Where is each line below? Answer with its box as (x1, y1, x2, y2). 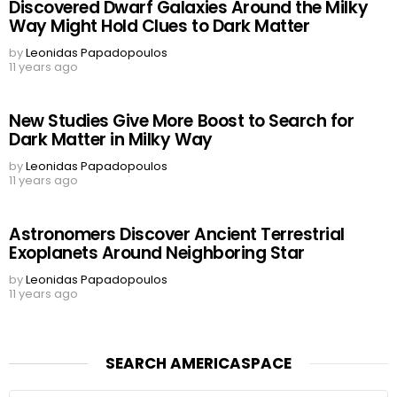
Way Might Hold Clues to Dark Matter (9, 14, 310, 39)
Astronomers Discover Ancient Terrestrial (9, 222, 345, 247)
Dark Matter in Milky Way (9, 128, 213, 152)
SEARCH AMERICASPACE (105, 353, 292, 375)
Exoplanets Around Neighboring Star (9, 241, 305, 266)
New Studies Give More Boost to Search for (9, 109, 354, 134)
